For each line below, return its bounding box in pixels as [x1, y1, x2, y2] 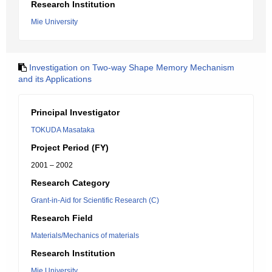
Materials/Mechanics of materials [31, 231, 139, 240]
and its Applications [18, 74, 92, 84]
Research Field [31, 213, 93, 223]
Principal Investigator [31, 107, 120, 117]
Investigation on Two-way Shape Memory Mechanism [29, 63, 234, 72]
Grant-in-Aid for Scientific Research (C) [31, 196, 159, 205]
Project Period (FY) [31, 143, 109, 152]
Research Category [31, 178, 110, 188]
